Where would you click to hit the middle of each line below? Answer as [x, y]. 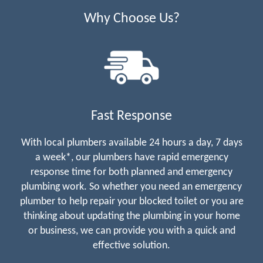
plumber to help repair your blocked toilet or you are [131, 201]
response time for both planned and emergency [131, 172]
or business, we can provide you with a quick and [131, 231]
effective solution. [131, 245]
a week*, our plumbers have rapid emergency [131, 157]
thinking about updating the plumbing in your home [131, 216]
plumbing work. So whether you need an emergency [131, 187]
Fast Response [131, 116]
